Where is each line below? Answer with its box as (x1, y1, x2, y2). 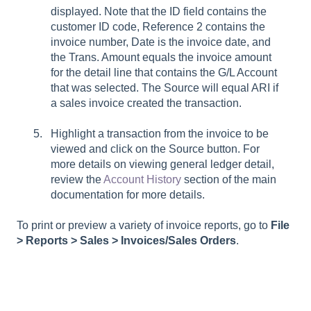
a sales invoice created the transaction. (51, 96, 242, 109)
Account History (103, 173, 181, 185)
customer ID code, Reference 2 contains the (51, 20, 265, 33)
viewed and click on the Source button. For (51, 142, 260, 155)
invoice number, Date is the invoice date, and (51, 35, 271, 48)
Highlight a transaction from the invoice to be (51, 127, 269, 140)
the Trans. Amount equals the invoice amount (51, 51, 271, 63)
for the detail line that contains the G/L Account (51, 66, 277, 78)
